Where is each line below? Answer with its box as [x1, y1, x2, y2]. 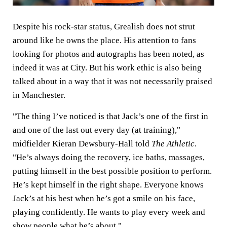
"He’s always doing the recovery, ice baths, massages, [13, 153, 205, 163]
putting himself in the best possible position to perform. [13, 166, 212, 176]
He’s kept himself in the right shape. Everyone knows [13, 180, 204, 190]
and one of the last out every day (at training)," [13, 125, 180, 135]
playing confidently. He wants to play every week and [13, 207, 205, 217]
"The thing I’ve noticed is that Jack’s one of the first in [13, 111, 208, 122]
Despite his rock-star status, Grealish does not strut [13, 22, 195, 32]
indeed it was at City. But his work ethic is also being [13, 63, 202, 73]
